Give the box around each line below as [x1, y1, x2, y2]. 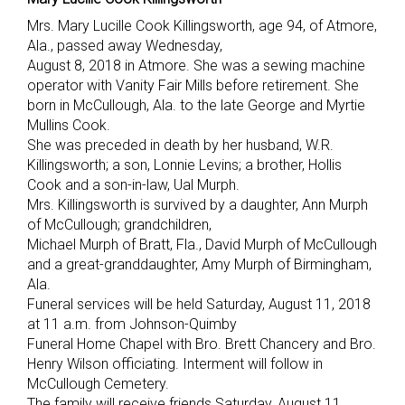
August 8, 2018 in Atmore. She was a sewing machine [27, 57, 365, 75]
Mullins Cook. [27, 117, 110, 135]
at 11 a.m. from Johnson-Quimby [27, 316, 237, 334]
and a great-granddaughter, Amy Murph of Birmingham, [27, 256, 372, 274]
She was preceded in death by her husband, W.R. [27, 137, 334, 155]
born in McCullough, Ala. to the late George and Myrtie [27, 97, 365, 115]
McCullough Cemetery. [27, 375, 169, 393]
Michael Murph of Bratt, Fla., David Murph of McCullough [27, 236, 377, 254]
